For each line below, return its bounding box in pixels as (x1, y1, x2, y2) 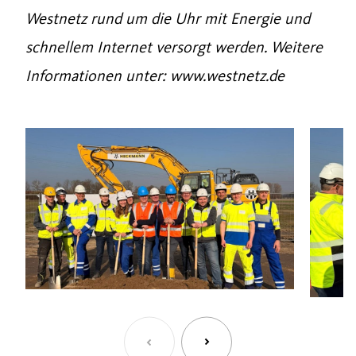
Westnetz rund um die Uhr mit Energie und (25, 9, 310, 28)
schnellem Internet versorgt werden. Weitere (25, 37, 323, 56)
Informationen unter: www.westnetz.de (25, 66, 284, 85)
